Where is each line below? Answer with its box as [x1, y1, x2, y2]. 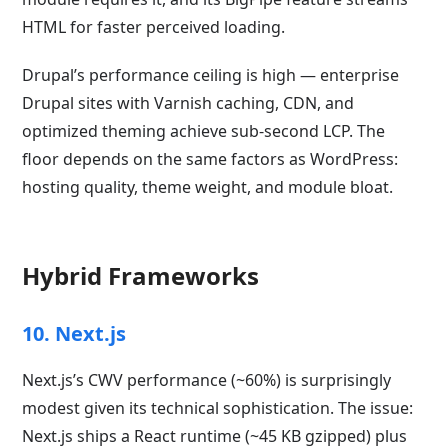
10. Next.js [22, 319, 127, 347]
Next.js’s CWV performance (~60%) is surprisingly [22, 368, 392, 391]
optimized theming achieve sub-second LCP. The [22, 119, 386, 142]
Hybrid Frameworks [22, 258, 260, 292]
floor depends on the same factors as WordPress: [22, 147, 399, 170]
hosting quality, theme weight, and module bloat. [22, 175, 394, 198]
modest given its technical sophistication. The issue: [22, 396, 414, 419]
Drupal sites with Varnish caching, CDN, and [22, 91, 355, 114]
